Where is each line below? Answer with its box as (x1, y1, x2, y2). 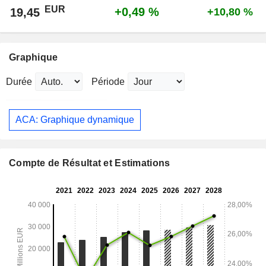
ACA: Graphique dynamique (15, 115, 134, 125)
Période (91, 77, 125, 87)
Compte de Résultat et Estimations (9, 157, 170, 168)
